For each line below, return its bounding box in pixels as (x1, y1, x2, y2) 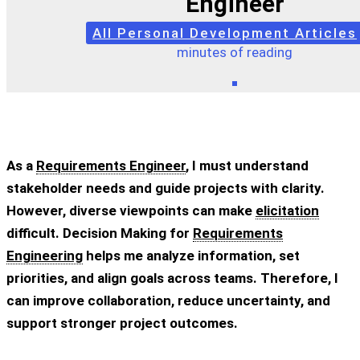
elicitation (256, 202, 319, 219)
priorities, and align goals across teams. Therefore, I (6, 269, 338, 286)
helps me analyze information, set (83, 247, 300, 264)
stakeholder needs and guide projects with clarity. (6, 179, 325, 196)
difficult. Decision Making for (6, 224, 193, 241)
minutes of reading (177, 43, 292, 60)
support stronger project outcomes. (6, 314, 238, 331)
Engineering (6, 247, 83, 264)
